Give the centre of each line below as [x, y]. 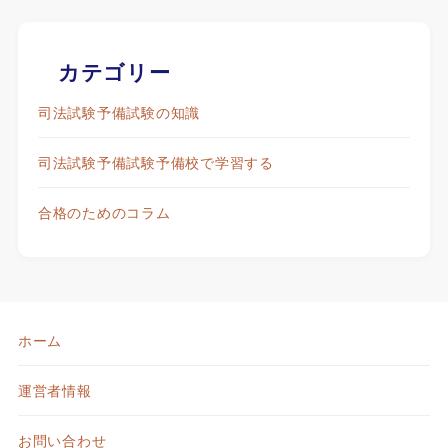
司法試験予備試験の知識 [119, 111]
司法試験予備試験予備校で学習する [155, 161]
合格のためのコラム [104, 211]
